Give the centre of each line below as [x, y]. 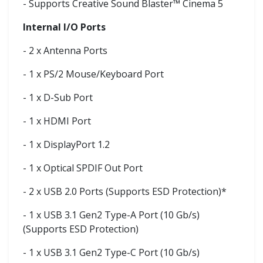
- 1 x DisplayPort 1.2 [66, 144]
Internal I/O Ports [64, 27]
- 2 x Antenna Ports [65, 50]
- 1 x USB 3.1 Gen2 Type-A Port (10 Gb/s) [111, 215]
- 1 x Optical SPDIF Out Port [83, 168]
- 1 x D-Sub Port [58, 97]
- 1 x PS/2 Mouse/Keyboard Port [93, 74]
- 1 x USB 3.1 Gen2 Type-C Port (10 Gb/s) [111, 252]
